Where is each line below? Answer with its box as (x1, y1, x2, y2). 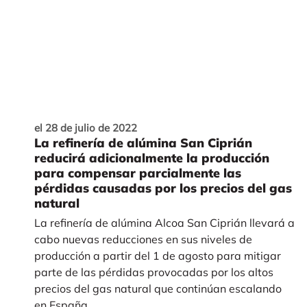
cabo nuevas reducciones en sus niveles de (34, 232, 252, 247)
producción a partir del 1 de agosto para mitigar (34, 249, 281, 263)
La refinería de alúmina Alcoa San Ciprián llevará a (34, 216, 295, 230)
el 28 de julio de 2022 (34, 121, 137, 135)
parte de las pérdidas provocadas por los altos (34, 265, 273, 280)
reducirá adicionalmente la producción (34, 150, 269, 167)
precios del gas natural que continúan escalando (34, 282, 282, 296)
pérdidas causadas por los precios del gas (34, 180, 292, 197)
